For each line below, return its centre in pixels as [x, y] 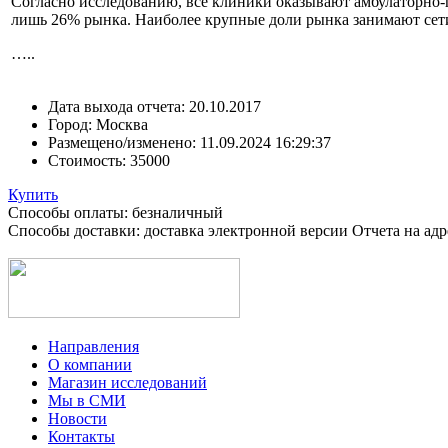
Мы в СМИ [87, 400]
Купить [33, 194]
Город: [70, 124]
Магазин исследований [127, 382]
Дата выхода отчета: [116, 106]
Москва [122, 124]
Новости [77, 418]
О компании [90, 364]
